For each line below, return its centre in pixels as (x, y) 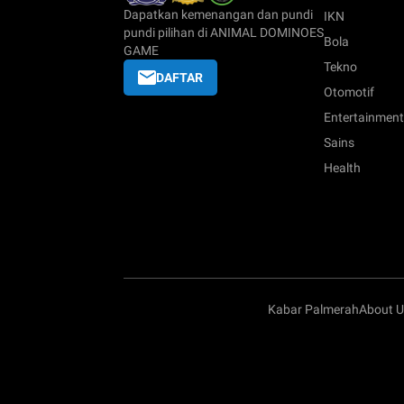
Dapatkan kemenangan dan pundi (218, 15)
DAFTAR (179, 78)
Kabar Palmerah (313, 310)
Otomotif (349, 92)
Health (342, 168)
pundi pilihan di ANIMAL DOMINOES (224, 33)
